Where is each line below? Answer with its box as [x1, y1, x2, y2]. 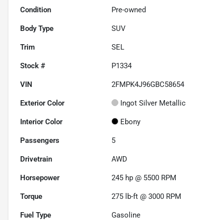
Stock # [20, 61, 45, 70]
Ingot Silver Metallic [120, 98, 186, 108]
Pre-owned [111, 5, 146, 14]
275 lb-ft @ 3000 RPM [111, 192, 182, 201]
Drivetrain [20, 154, 52, 164]
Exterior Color [20, 98, 64, 108]
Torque [20, 192, 42, 201]
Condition [20, 5, 51, 14]
